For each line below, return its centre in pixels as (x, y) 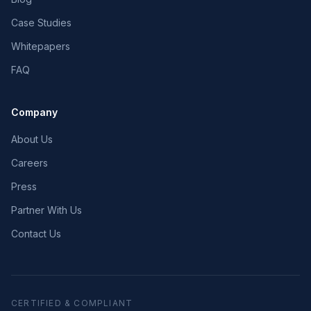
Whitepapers (41, 46)
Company (34, 112)
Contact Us (36, 234)
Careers (30, 163)
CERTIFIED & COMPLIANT (72, 303)
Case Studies (41, 23)
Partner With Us (47, 210)
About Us (32, 139)
